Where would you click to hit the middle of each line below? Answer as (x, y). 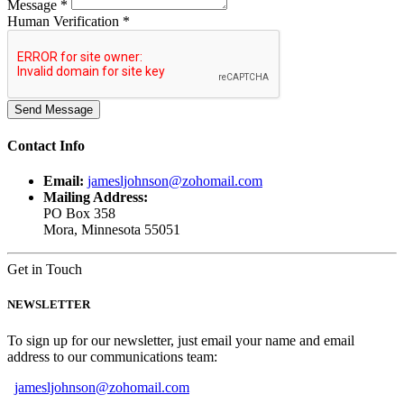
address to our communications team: (112, 356)
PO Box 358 (79, 214)
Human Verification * (69, 21)
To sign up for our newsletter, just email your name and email (181, 340)
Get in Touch (45, 270)
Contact (33, 145)
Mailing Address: (96, 197)
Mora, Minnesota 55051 (112, 230)
